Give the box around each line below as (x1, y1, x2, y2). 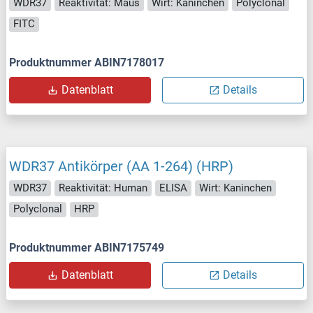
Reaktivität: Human (59, 181, 147, 194)
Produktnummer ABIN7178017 (9, 56, 164, 70)
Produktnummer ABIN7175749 (9, 241, 164, 255)
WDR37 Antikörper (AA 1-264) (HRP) (9, 158, 233, 175)
